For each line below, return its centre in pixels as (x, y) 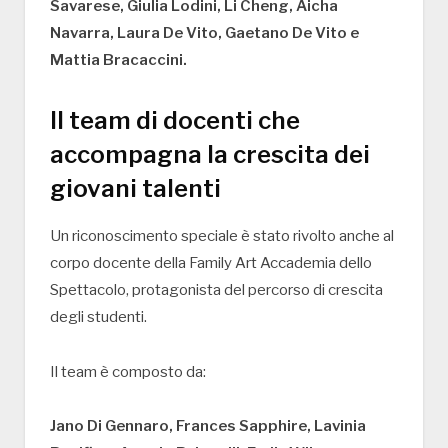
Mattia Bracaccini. (118, 59)
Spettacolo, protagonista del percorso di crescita (216, 289)
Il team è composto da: (128, 371)
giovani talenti (135, 188)
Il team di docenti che (175, 120)
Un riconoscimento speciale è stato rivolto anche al (222, 235)
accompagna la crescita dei (210, 154)
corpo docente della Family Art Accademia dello (211, 262)
